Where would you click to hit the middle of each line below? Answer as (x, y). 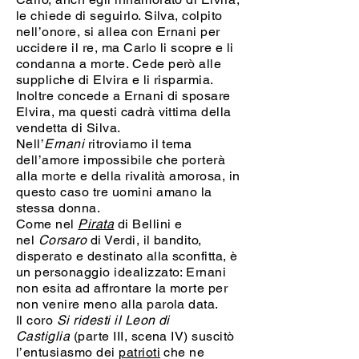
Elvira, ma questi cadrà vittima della (124, 112)
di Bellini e (148, 224)
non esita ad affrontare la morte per (122, 288)
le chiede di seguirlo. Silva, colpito (119, 16)
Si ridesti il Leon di (113, 320)
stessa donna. (60, 208)
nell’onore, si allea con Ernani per (118, 32)
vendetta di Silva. (69, 128)
